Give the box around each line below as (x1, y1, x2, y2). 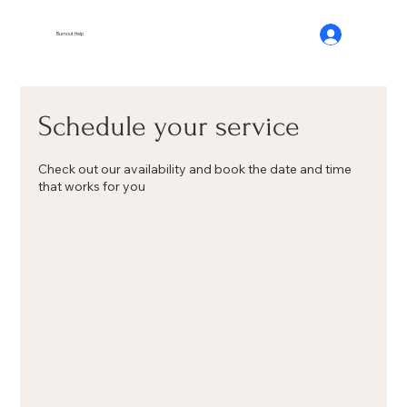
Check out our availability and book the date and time (38, 161, 352, 178)
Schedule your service (38, 111, 301, 144)
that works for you (38, 178, 146, 195)
